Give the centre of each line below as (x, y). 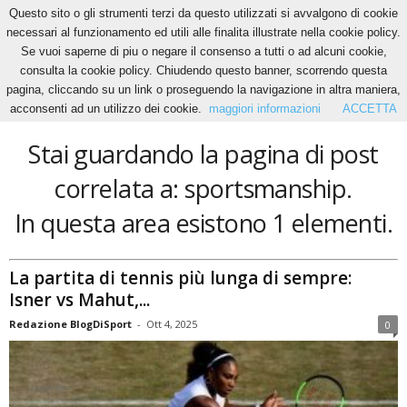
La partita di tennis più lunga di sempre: (180, 278)
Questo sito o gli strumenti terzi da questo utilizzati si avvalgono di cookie (203, 13)
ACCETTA (370, 109)
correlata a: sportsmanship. (203, 189)
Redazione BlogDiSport (70, 323)
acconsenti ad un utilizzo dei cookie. (106, 109)
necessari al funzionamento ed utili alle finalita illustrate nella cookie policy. (203, 32)
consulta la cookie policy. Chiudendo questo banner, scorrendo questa (203, 70)
